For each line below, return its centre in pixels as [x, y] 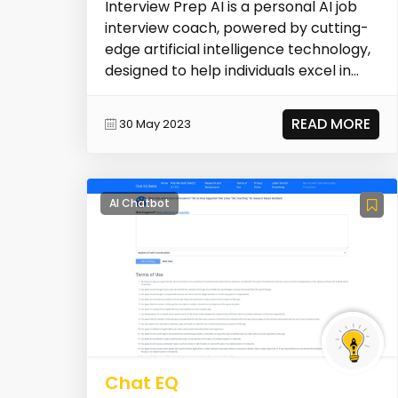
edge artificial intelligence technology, [237, 49]
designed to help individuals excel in [227, 70]
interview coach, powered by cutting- [236, 28]
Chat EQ [141, 383]
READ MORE [331, 123]
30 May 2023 [155, 124]
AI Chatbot [139, 203]
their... [125, 92]
